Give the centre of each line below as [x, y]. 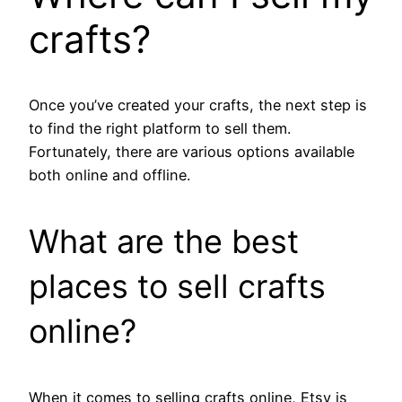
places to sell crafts [177, 286]
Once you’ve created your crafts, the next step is [198, 105]
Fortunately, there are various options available [192, 151]
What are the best [164, 241]
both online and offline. [109, 175]
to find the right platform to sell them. [160, 128]
